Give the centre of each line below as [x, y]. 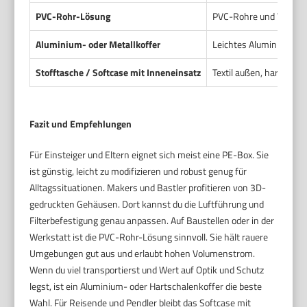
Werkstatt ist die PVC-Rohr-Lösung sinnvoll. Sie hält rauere [149, 237]
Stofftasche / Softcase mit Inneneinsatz [119, 73]
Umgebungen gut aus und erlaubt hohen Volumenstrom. [143, 254]
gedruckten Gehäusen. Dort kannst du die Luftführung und [147, 204]
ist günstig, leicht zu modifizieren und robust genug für [138, 171]
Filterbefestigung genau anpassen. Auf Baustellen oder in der [152, 221]
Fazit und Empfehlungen [81, 124]
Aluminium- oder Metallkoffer [98, 45]
